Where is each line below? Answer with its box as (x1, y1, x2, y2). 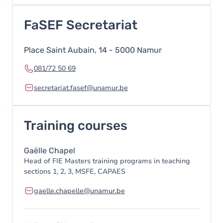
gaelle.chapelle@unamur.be (34, 186, 125, 196)
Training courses (24, 118, 127, 133)
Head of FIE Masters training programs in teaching (24, 156, 190, 166)
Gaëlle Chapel (24, 146, 75, 155)
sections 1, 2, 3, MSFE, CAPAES (24, 167, 125, 176)
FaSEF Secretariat (24, 17, 137, 33)
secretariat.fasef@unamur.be (34, 83, 128, 93)
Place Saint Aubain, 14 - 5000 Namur (24, 45, 162, 55)
